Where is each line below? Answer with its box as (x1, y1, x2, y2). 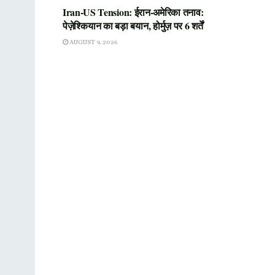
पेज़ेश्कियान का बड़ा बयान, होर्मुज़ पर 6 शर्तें (63, 18, 203, 33)
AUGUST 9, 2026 (68, 37, 117, 46)
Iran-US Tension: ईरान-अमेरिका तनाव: (63, 4, 204, 19)
